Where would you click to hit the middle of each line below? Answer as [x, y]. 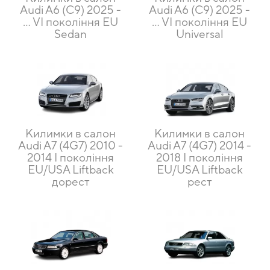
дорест [71, 181]
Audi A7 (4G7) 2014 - [199, 145]
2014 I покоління [71, 157]
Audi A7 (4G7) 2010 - [71, 145]
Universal [199, 33]
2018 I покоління [199, 157]
